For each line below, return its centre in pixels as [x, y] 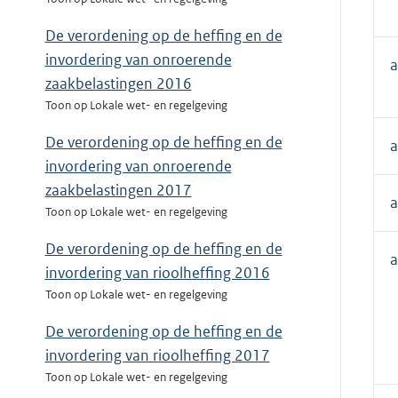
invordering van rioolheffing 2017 [157, 356]
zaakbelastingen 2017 [118, 191]
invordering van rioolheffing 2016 [157, 273]
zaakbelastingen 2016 [118, 84]
